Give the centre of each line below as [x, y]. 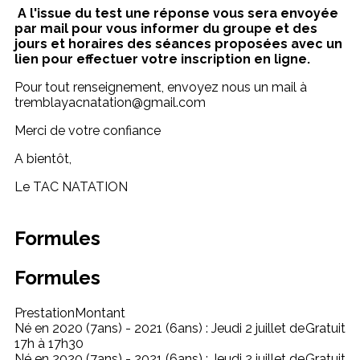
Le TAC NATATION [71, 187]
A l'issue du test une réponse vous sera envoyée [176, 13]
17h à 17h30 [49, 343]
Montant [100, 313]
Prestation [45, 313]
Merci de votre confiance [88, 131]
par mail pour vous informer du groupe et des [166, 29]
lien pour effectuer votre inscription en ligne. [162, 59]
